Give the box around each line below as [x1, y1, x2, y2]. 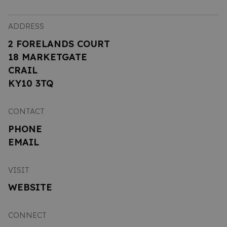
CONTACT [8, 106, 45, 117]
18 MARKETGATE [8, 51, 87, 63]
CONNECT [8, 210, 47, 220]
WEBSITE [8, 181, 52, 193]
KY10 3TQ [8, 77, 53, 89]
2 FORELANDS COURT [8, 37, 110, 50]
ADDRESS [8, 21, 44, 31]
